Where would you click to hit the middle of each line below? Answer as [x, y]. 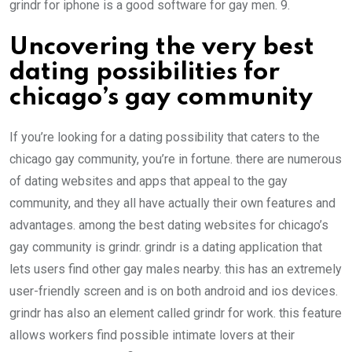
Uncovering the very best [162, 48]
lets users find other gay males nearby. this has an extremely [176, 269]
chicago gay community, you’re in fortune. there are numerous [176, 159]
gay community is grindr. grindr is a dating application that [166, 247]
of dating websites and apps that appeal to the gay [148, 181]
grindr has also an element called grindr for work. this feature [176, 313]
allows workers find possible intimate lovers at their [152, 335]
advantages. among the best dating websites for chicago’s [169, 225]
